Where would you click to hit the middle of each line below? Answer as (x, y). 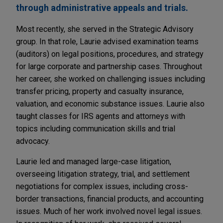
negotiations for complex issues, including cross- (102, 187)
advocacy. (33, 141)
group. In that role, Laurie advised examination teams (107, 42)
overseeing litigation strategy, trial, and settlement (103, 174)
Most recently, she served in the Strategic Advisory (105, 29)
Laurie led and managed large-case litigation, (94, 162)
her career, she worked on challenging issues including (111, 79)
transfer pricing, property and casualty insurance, (100, 92)
